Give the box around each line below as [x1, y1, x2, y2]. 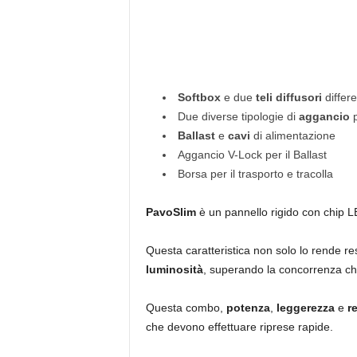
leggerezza [276, 300, 338, 314]
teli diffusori [255, 90, 322, 104]
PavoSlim [145, 205, 199, 218]
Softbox [177, 90, 224, 104]
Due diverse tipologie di [177, 109, 299, 123]
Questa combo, [145, 300, 226, 314]
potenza [226, 300, 270, 314]
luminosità [145, 262, 203, 276]
